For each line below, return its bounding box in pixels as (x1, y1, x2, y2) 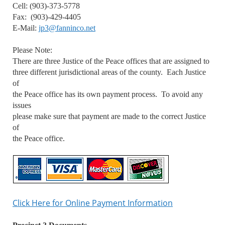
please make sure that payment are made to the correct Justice (13, 111, 206, 121)
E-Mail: (13, 23, 39, 32)
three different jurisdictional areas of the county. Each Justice (13, 67, 206, 76)
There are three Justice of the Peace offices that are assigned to (13, 56, 209, 65)
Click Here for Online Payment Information (13, 197, 173, 208)
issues (13, 100, 31, 109)
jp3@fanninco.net (39, 23, 95, 32)
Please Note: (13, 45, 52, 54)
